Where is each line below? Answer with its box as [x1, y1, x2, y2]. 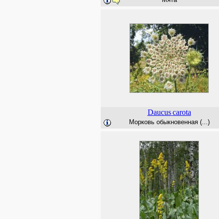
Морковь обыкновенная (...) [129, 118, 210, 126]
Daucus [147, 108, 171, 116]
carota [172, 108, 191, 116]
